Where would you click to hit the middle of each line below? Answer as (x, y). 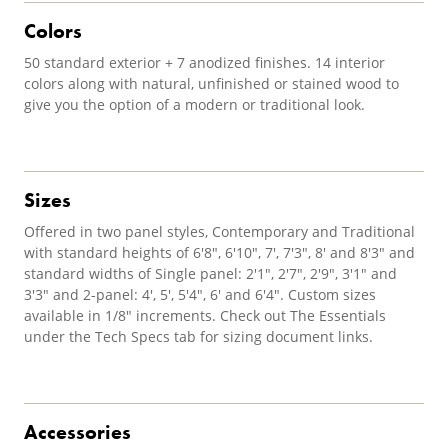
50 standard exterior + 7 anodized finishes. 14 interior (204, 62)
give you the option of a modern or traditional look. (194, 104)
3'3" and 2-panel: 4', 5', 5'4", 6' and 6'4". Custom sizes (200, 294)
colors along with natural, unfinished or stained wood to (211, 83)
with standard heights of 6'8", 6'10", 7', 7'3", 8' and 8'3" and (219, 252)
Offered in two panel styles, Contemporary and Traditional (219, 231)
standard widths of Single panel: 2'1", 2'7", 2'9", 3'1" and (210, 273)
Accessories (77, 432)
